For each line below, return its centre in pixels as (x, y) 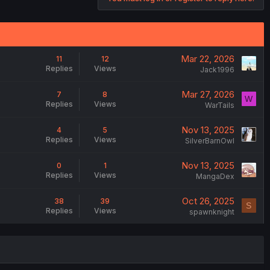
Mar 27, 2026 (208, 94)
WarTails (219, 105)
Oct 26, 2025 (208, 201)
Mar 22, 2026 (207, 58)
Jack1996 (217, 69)
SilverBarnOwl (209, 140)
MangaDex (215, 176)
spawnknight (212, 212)
